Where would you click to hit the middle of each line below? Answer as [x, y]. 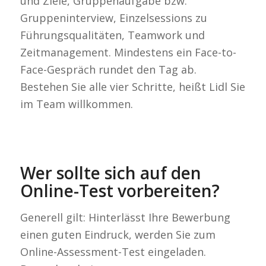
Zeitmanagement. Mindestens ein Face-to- [128, 52]
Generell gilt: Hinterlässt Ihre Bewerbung [125, 217]
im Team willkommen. [76, 104]
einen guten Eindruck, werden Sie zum [118, 234]
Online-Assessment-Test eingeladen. [113, 251]
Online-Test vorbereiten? [120, 191]
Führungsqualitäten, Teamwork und [112, 35]
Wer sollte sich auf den [110, 173]
